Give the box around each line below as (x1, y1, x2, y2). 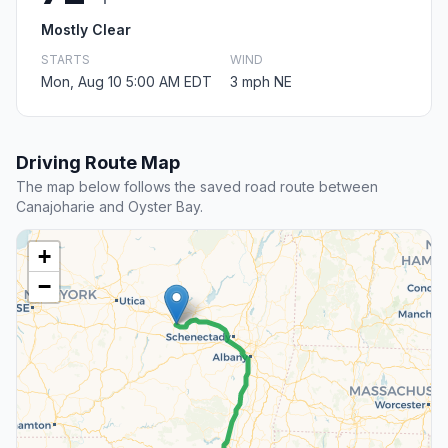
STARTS (41, 52, 90, 68)
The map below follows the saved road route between (16, 178, 378, 196)
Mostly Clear (41, 21, 131, 39)
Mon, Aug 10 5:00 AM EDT (41, 73, 212, 91)
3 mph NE (230, 73, 292, 91)
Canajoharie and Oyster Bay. (16, 198, 203, 216)
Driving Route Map (16, 152, 180, 174)
